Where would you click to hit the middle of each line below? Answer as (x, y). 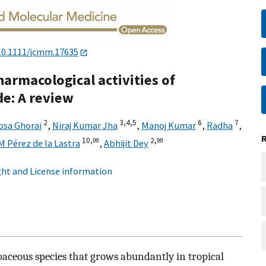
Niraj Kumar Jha (85, 126)
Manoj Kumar (169, 126)
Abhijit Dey (126, 143)
